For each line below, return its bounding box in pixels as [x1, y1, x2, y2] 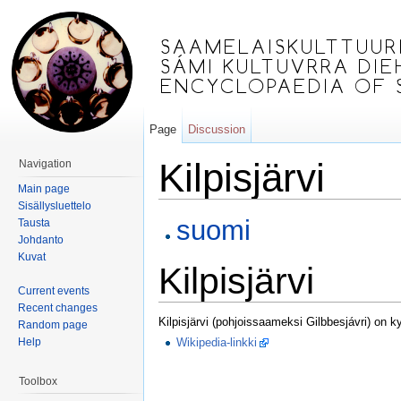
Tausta [18, 216, 50, 229]
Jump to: [158, 199, 208, 213]
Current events [18, 284, 90, 297]
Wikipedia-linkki [176, 335, 258, 349]
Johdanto [18, 233, 64, 246]
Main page [18, 182, 70, 195]
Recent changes [18, 301, 98, 314]
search [268, 199, 303, 213]
